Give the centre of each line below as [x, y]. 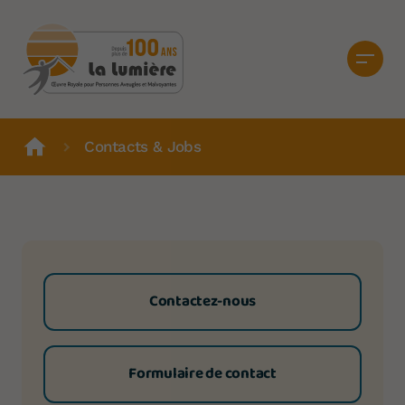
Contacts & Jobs [143, 146]
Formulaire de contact [202, 373]
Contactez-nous [202, 301]
